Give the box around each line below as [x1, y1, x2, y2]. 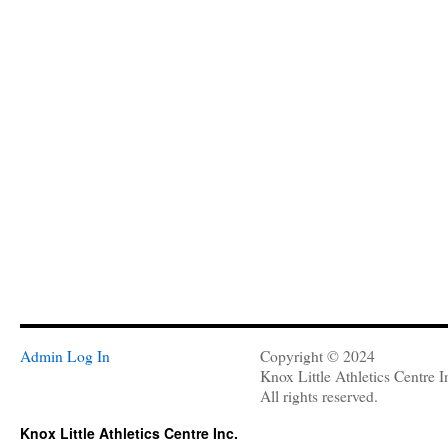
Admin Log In [20, 346, 110, 366]
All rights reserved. [260, 386, 378, 406]
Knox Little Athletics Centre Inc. [20, 423, 238, 443]
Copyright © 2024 [260, 346, 375, 366]
